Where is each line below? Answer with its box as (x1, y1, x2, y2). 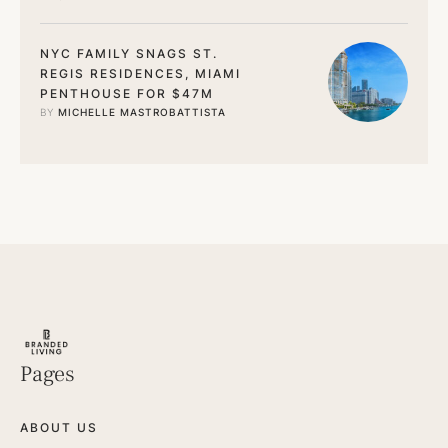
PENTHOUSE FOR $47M (40, 86, 214, 101)
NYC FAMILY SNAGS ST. (40, 46, 218, 61)
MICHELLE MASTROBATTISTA (58, 106, 226, 118)
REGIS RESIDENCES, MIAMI (40, 66, 241, 81)
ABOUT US (20, 419, 98, 435)
